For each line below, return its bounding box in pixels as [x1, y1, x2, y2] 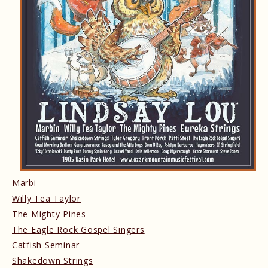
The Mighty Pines [12, 208, 86, 220]
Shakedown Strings [12, 254, 93, 266]
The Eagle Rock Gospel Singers [12, 223, 145, 235]
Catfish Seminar [12, 239, 80, 251]
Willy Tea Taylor [12, 192, 81, 204]
